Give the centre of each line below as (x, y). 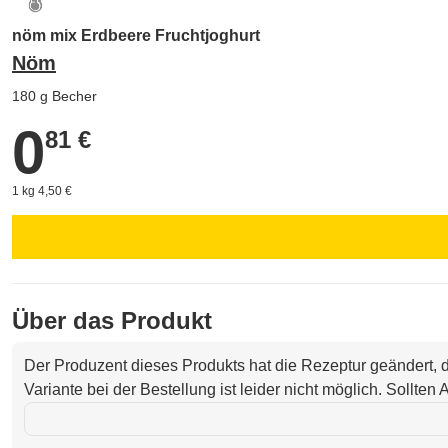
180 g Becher (54, 96)
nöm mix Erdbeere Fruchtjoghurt (136, 35)
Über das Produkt (112, 320)
